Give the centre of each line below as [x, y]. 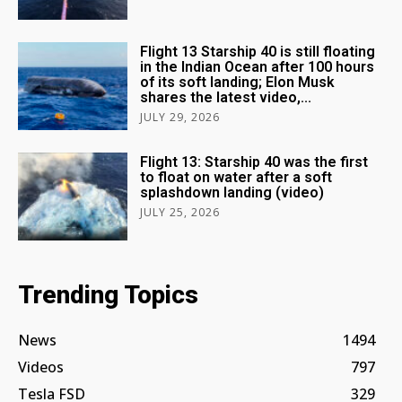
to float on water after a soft [236, 177]
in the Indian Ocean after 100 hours [258, 67]
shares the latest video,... [226, 98]
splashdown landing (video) [232, 192]
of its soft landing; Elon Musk [238, 83]
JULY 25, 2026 [180, 212]
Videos [41, 367]
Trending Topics [108, 294]
